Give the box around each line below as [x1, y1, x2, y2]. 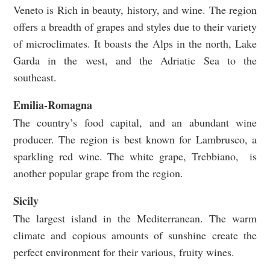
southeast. [13, 69, 57, 84]
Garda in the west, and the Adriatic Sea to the [13, 52, 257, 67]
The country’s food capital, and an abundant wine [13, 115, 257, 130]
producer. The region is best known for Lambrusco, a [13, 131, 257, 146]
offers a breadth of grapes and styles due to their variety [13, 19, 257, 34]
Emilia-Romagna [13, 96, 92, 113]
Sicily [13, 192, 39, 209]
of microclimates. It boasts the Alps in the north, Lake [13, 36, 257, 51]
